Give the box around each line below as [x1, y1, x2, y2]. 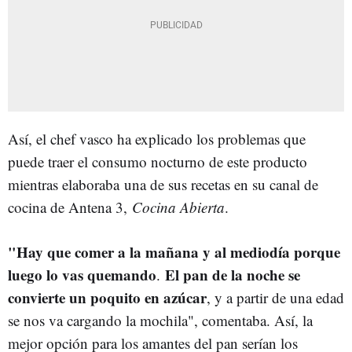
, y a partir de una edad [207, 288, 344, 307]
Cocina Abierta [132, 197, 225, 217]
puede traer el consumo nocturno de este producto [8, 152, 307, 171]
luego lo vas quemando [8, 264, 156, 285]
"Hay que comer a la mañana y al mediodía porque [8, 241, 340, 262]
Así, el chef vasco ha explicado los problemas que [8, 129, 306, 148]
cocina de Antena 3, [8, 197, 132, 217]
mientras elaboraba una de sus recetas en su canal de [8, 174, 318, 194]
